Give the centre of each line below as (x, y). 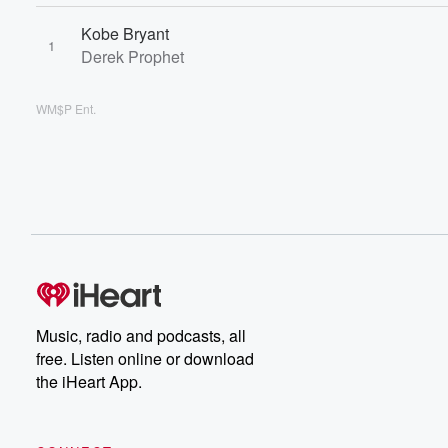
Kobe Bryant (125, 33)
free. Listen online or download (145, 358)
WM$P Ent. (66, 108)
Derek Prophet (132, 56)
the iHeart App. (89, 381)
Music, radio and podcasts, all (141, 335)
